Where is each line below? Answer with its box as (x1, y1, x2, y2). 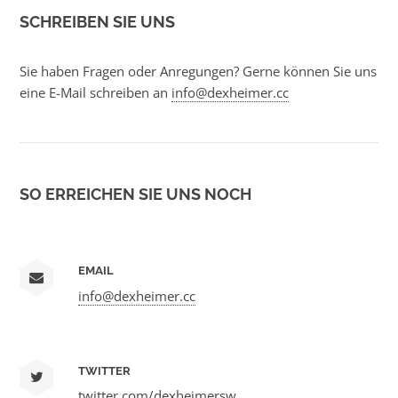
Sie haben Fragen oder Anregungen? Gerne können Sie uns (20, 61, 377, 80)
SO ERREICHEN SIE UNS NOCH (20, 184, 251, 203)
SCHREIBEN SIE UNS (20, 12, 175, 31)
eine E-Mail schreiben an (20, 83, 171, 101)
